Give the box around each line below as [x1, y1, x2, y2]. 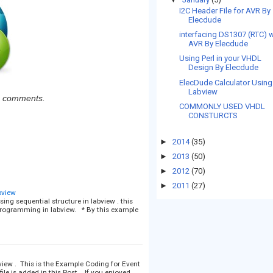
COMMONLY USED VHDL [179, 101, 266, 111]
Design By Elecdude [188, 63, 259, 73]
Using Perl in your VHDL [179, 54, 262, 63]
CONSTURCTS [188, 110, 238, 120]
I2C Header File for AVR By [179, 5, 271, 15]
